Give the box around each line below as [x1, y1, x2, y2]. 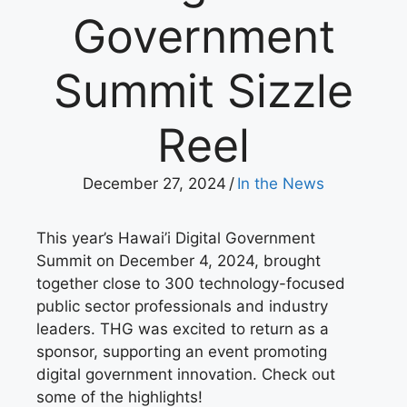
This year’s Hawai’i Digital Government [36, 229, 315, 248]
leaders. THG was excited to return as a [36, 320, 329, 339]
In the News [237, 174, 324, 194]
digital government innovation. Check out [36, 365, 335, 384]
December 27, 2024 [83, 174, 226, 194]
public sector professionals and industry [36, 297, 328, 316]
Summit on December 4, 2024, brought [36, 252, 321, 271]
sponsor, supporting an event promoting [36, 342, 327, 362]
